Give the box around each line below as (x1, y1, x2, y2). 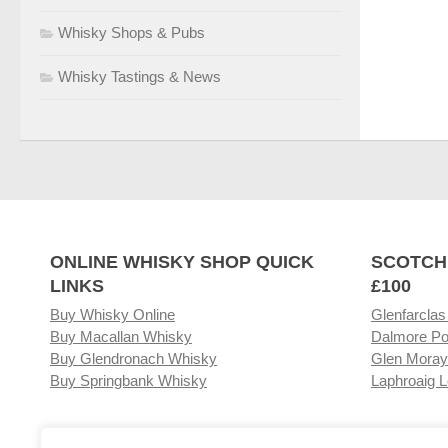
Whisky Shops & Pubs (58, 23, 205, 41)
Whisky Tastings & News (58, 67, 221, 85)
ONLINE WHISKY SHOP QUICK (50, 251, 314, 272)
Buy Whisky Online (50, 305, 175, 323)
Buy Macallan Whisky (50, 327, 192, 345)
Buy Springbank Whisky (50, 371, 207, 389)
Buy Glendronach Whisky (50, 349, 217, 367)
